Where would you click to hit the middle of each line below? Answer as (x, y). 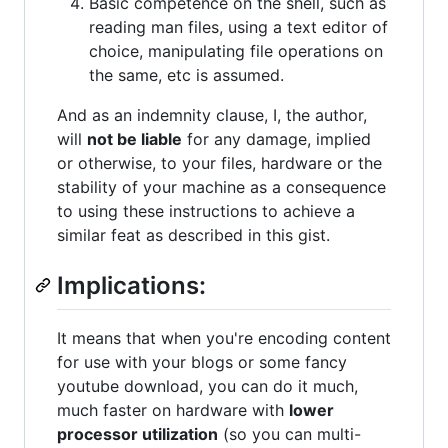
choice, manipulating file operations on (236, 51)
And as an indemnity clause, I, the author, (212, 115)
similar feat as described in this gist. (193, 235)
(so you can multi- (289, 433)
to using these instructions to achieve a (206, 211)
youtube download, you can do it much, (207, 385)
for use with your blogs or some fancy (202, 361)
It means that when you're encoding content (224, 337)
